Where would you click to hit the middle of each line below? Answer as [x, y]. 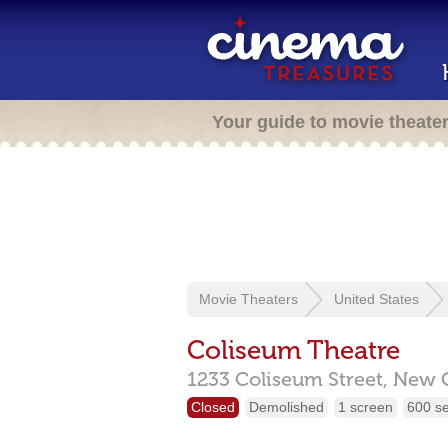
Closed [213, 407]
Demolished [286, 407]
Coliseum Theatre [293, 350]
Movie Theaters [248, 299]
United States [376, 299]
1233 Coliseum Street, [287, 379]
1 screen [365, 407]
